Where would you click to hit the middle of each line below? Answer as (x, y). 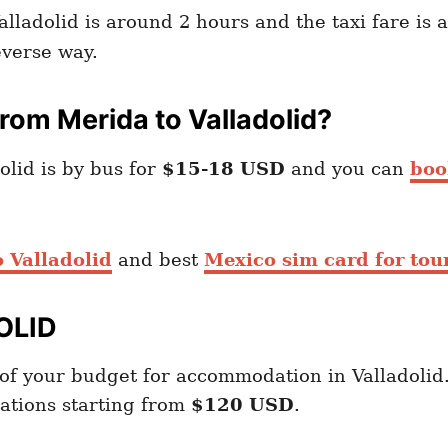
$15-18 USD (220, 168)
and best (158, 259)
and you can (347, 168)
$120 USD (242, 404)
